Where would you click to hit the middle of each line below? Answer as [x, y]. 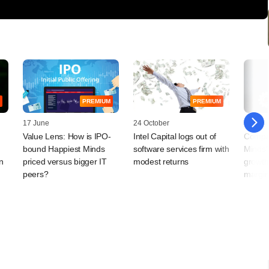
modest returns [161, 162]
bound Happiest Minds [64, 149]
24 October [151, 123]
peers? [36, 174]
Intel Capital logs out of [175, 137]
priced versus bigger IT [65, 162]
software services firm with [181, 149]
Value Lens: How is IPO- [67, 137]
